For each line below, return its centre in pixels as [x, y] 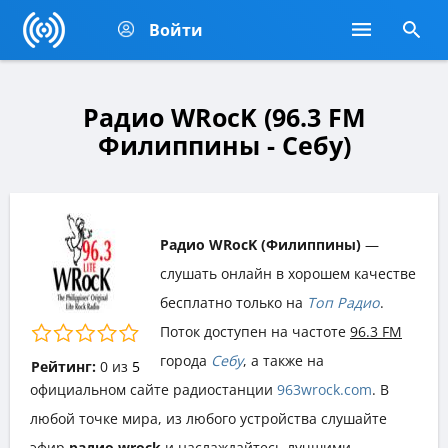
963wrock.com [324, 389]
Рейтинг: [63, 366]
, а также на [283, 360]
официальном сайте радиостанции [153, 389]
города [185, 360]
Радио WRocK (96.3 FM [224, 117]
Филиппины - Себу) [224, 145]
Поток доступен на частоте [255, 331]
